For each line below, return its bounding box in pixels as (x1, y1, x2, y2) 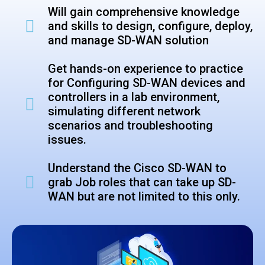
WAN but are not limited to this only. (48, 189, 241, 204)
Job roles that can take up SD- (75, 175, 237, 190)
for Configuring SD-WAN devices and (48, 76, 246, 91)
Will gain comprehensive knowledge (48, 5, 240, 20)
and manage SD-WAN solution (48, 33, 209, 48)
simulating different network (48, 104, 201, 119)
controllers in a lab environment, (48, 90, 220, 105)
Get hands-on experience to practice (48, 62, 244, 76)
